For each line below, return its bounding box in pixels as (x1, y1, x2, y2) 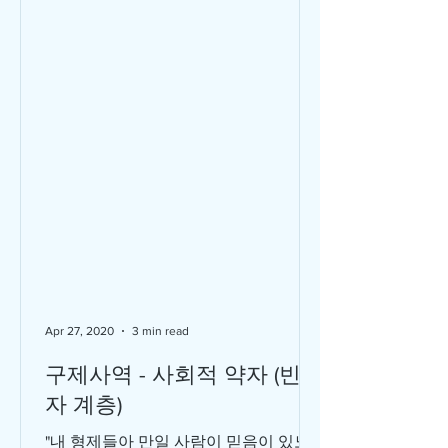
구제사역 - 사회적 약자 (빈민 (45, 363, 323, 386)
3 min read (132, 324, 189, 338)
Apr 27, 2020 (45, 324, 114, 338)
